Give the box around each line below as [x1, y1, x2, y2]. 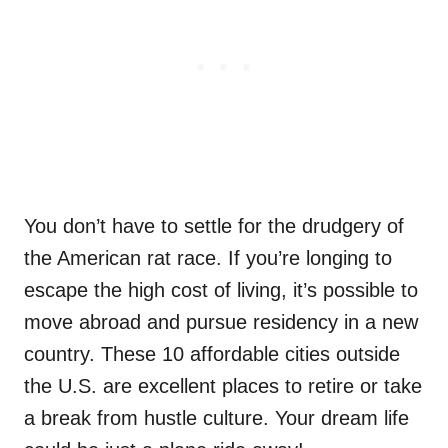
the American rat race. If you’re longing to [24, 247, 392, 270]
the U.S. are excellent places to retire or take [24, 375, 422, 398]
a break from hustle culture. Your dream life [24, 407, 409, 430]
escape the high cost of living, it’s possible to [24, 279, 418, 302]
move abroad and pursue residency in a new [24, 311, 418, 334]
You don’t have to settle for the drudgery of [24, 215, 404, 238]
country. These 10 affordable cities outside [24, 343, 400, 366]
